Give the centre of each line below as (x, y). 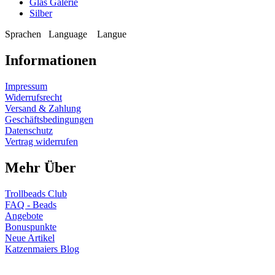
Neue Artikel (30, 238)
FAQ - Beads (31, 204)
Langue (114, 34)
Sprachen (25, 34)
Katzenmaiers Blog (42, 249)
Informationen (51, 60)
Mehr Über (41, 167)
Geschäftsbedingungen (49, 119)
